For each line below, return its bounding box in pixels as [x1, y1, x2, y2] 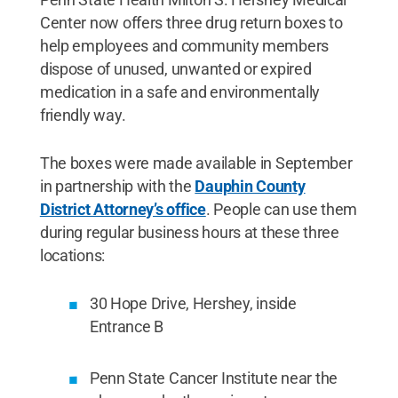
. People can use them [205, 199, 358, 219]
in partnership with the [39, 176, 195, 195]
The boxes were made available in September [39, 153, 353, 172]
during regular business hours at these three [39, 222, 339, 242]
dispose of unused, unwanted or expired [39, 59, 312, 78]
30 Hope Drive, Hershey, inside [89, 293, 297, 313]
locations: [39, 245, 106, 265]
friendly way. [39, 105, 126, 124]
